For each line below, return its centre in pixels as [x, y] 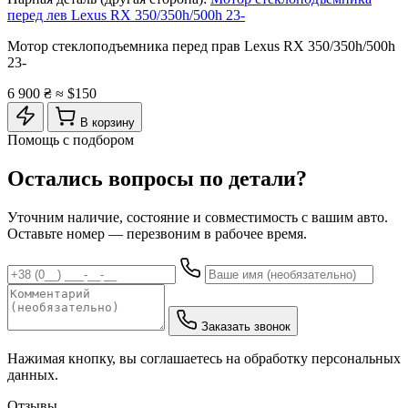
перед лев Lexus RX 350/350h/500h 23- [126, 15]
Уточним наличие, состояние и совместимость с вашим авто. [198, 217]
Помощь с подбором [71, 139]
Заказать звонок [246, 326]
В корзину [107, 122]
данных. [33, 374]
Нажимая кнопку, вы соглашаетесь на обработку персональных [204, 358]
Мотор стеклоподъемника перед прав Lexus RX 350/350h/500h [201, 46]
